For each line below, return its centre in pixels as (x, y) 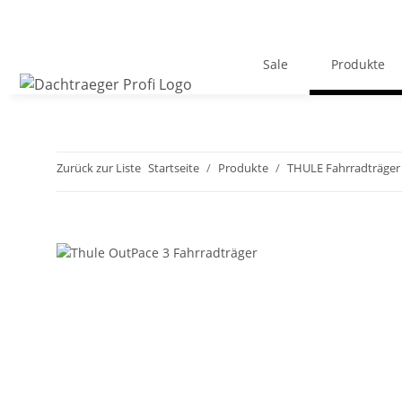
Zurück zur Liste (99, 168)
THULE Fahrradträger (344, 168)
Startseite (174, 168)
